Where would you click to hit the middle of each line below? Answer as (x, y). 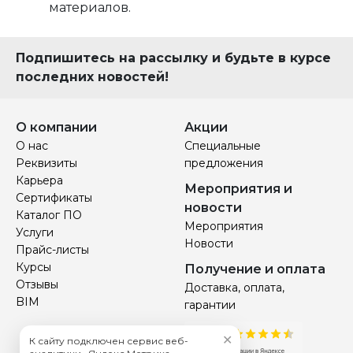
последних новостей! (92, 77)
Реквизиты (46, 163)
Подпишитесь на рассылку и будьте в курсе (173, 58)
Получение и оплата (255, 269)
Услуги (35, 232)
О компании (56, 127)
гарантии (210, 305)
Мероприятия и (238, 189)
